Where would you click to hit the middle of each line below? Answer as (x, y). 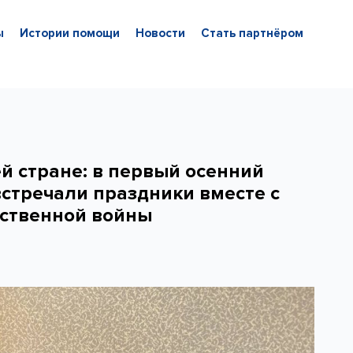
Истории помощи (69, 33)
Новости (160, 33)
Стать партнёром (252, 33)
